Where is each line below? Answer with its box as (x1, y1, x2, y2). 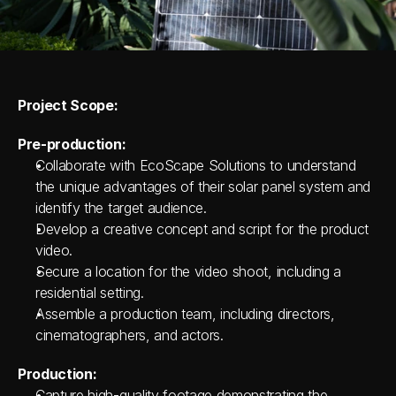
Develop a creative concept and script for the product (35, 220, 369, 238)
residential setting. (35, 284, 144, 301)
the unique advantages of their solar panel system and (35, 178, 371, 195)
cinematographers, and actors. (35, 326, 224, 344)
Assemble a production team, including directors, (35, 305, 335, 323)
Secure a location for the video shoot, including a (35, 263, 341, 280)
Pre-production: (18, 135, 126, 153)
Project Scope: (18, 96, 118, 114)
